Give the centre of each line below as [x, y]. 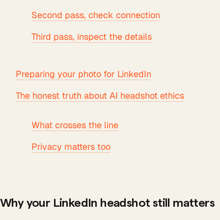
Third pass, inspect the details [92, 37]
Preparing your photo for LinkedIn [83, 74]
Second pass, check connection [96, 15]
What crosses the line [75, 125]
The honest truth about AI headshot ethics [100, 96]
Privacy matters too [71, 147]
